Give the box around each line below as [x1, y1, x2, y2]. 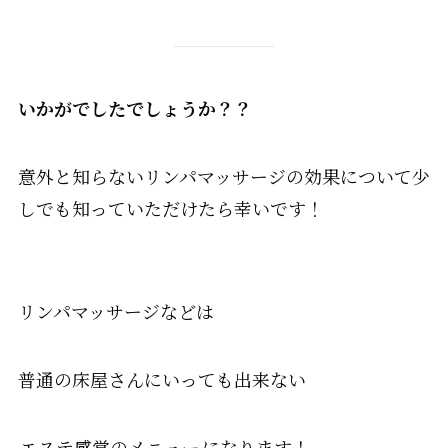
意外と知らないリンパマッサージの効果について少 [17, 162, 430, 189]
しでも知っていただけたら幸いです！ [17, 194, 324, 221]
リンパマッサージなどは [17, 298, 214, 325]
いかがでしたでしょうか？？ [17, 94, 252, 121]
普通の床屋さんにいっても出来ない [17, 366, 306, 393]
